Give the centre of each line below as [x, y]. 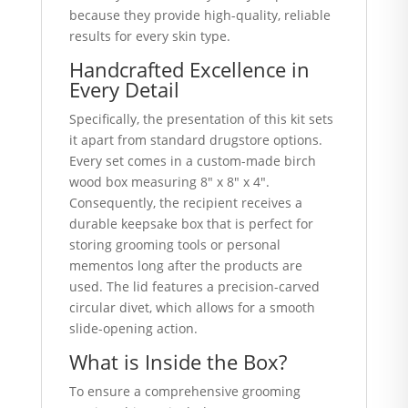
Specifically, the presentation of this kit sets [201, 119]
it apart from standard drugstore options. [195, 140]
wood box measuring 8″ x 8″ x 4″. [169, 182]
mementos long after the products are [185, 265]
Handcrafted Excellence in [189, 69]
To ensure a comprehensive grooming [184, 391]
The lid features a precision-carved [213, 286]
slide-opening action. [133, 328]
